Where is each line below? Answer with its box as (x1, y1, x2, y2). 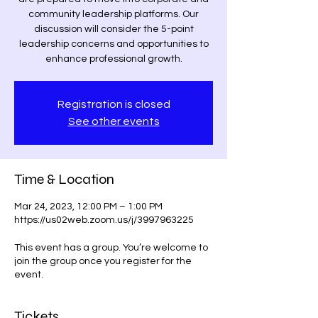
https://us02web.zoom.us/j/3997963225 (14, 215, 194, 225)
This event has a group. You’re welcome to (14, 243, 208, 253)
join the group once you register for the (14, 256, 192, 266)
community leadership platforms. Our (28, 9, 199, 19)
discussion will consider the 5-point (33, 24, 194, 34)
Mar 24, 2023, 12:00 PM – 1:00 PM (14, 202, 163, 212)
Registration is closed (57, 99, 170, 110)
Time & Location (14, 170, 114, 188)
